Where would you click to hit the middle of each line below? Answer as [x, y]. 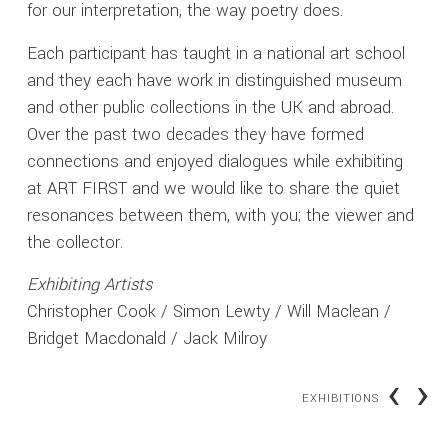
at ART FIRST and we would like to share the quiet [214, 188]
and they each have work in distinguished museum [215, 80]
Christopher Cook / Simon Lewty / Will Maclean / [209, 311]
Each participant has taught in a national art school [216, 53]
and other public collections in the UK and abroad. [211, 107]
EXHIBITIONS [341, 397]
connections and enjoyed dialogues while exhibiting [215, 161]
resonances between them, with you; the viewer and [221, 215]
